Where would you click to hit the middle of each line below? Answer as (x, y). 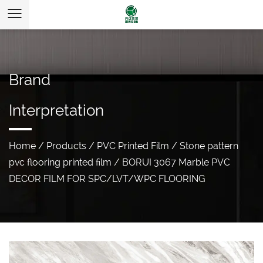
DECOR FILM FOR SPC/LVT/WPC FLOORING (107, 179)
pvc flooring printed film (60, 163)
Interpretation (56, 110)
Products (66, 146)
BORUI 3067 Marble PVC (176, 163)
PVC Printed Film (133, 146)
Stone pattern (209, 146)
